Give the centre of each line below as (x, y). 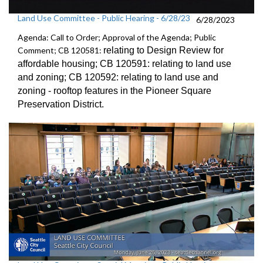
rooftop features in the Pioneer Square (132, 91)
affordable (40, 64)
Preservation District (60, 104)
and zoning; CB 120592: (69, 77)
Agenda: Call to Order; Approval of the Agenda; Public (117, 37)
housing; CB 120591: (107, 64)
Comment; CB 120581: (60, 50)
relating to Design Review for (163, 50)
